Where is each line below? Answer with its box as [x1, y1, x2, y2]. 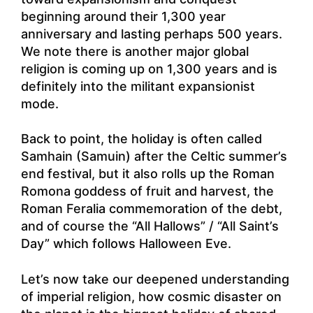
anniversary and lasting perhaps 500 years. [21, 26, 282, 41]
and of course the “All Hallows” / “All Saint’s [21, 219, 279, 234]
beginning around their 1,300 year [21, 8, 226, 24]
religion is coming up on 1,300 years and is [21, 61, 277, 76]
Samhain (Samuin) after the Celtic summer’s [21, 149, 287, 164]
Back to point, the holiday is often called [21, 131, 262, 147]
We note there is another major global [21, 43, 249, 59]
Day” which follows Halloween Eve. [21, 236, 231, 252]
